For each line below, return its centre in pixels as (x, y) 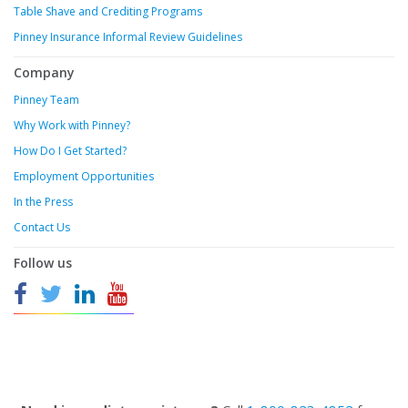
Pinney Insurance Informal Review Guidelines (128, 37)
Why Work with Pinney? (72, 126)
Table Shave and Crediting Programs (108, 12)
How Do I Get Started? (70, 151)
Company (44, 73)
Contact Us (42, 228)
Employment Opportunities (84, 177)
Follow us (43, 263)
